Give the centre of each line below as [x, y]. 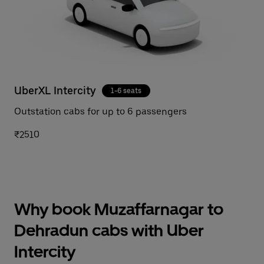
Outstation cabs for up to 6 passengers [100, 112]
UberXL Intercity [55, 90]
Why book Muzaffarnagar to [119, 209]
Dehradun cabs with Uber [109, 230]
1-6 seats [126, 91]
